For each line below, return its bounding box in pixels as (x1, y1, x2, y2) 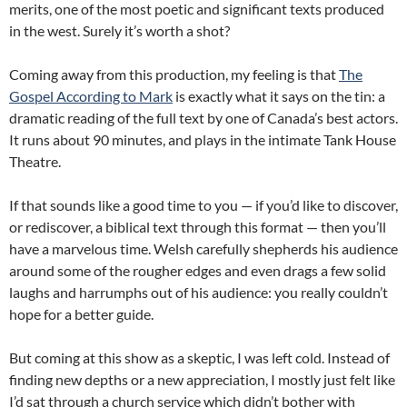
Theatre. (9, 153, 61, 170)
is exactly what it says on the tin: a (173, 87, 385, 104)
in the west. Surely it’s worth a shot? (9, 22, 230, 39)
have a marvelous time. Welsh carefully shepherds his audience (9, 240, 398, 257)
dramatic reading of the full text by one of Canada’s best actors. (9, 109, 398, 126)
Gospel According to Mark (9, 87, 173, 104)
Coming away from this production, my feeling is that (9, 65, 339, 83)
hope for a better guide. (9, 305, 154, 323)
